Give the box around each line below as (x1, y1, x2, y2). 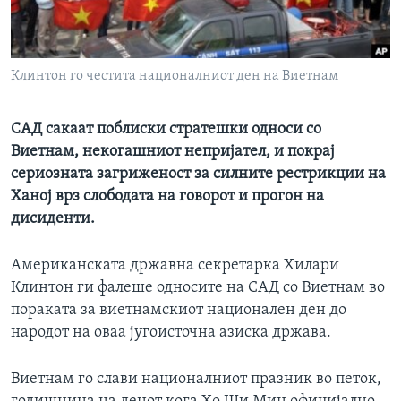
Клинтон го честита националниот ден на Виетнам (11, 69, 338, 84)
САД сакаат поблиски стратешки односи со (11, 121, 321, 139)
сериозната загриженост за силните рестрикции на (11, 166, 386, 183)
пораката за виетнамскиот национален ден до (11, 302, 346, 320)
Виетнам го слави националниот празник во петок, (11, 371, 381, 388)
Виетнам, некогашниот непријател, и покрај (11, 143, 335, 161)
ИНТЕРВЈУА (32, 10, 104, 24)
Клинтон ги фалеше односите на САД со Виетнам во (11, 279, 385, 297)
